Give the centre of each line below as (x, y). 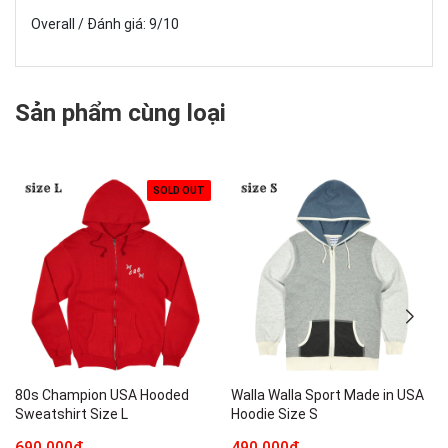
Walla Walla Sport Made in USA (327, 394)
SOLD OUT (179, 190)
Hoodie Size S (274, 413)
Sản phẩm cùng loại (120, 112)
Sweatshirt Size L (71, 413)
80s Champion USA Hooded (102, 394)
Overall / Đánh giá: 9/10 (105, 23)
